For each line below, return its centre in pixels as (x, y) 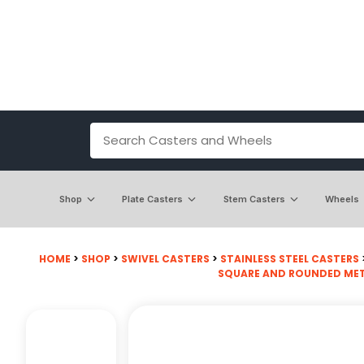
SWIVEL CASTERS (165, 258)
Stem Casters (254, 199)
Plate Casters (153, 199)
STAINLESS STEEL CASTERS (290, 258)
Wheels (342, 199)
